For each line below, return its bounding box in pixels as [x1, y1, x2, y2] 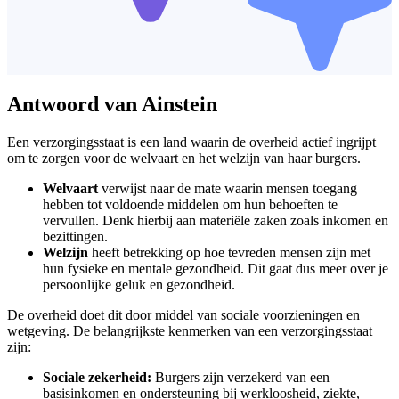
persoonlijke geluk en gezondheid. [43, 276, 235, 292]
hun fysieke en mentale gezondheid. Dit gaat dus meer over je [43, 260, 388, 276]
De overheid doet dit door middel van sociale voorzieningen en [7, 306, 360, 322]
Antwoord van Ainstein [7, 92, 217, 116]
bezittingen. [43, 228, 108, 244]
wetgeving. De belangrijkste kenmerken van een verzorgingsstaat [7, 322, 372, 338]
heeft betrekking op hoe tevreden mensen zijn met [88, 244, 370, 260]
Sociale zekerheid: [43, 369, 151, 385]
